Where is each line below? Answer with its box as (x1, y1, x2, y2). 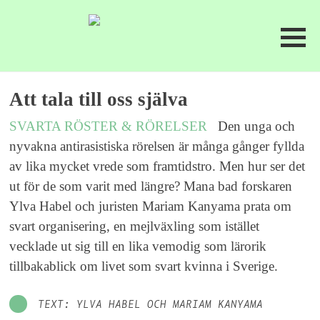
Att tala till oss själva (9, 88, 189, 110)
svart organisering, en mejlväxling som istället (9, 218, 260, 234)
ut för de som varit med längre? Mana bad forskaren (9, 178, 293, 194)
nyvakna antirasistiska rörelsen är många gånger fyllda (9, 138, 305, 154)
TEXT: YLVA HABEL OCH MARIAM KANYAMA (38, 298, 264, 313)
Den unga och (218, 118, 296, 134)
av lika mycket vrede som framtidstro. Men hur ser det (9, 158, 306, 174)
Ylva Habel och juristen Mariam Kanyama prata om (9, 198, 292, 214)
